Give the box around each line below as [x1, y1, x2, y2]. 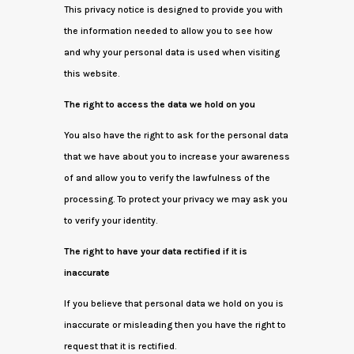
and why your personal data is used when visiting [63, 47, 280, 58]
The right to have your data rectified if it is [63, 246, 247, 257]
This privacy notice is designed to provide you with [63, 4, 283, 15]
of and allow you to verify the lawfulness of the [63, 172, 270, 183]
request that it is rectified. [63, 341, 176, 352]
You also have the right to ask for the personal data [63, 130, 288, 141]
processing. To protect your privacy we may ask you [63, 194, 288, 205]
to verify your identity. [63, 215, 157, 226]
